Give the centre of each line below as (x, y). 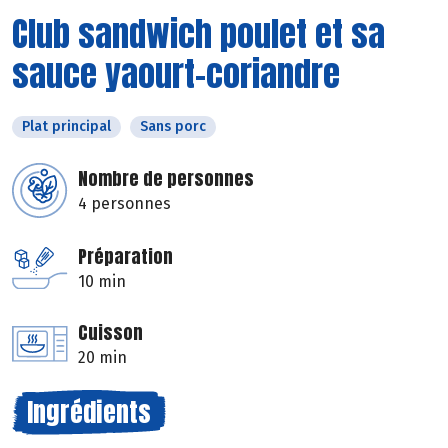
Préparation (125, 256)
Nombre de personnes (166, 178)
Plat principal (66, 126)
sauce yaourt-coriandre (176, 73)
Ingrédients (89, 411)
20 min (102, 357)
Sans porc (173, 126)
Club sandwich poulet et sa (198, 33)
